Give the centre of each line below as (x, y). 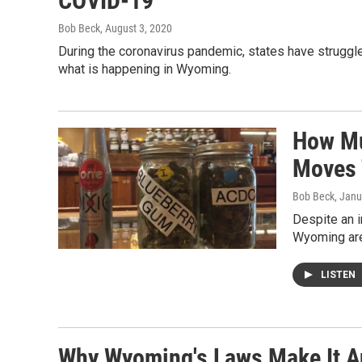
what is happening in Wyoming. (145, 69)
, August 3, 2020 (136, 28)
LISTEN (339, 275)
